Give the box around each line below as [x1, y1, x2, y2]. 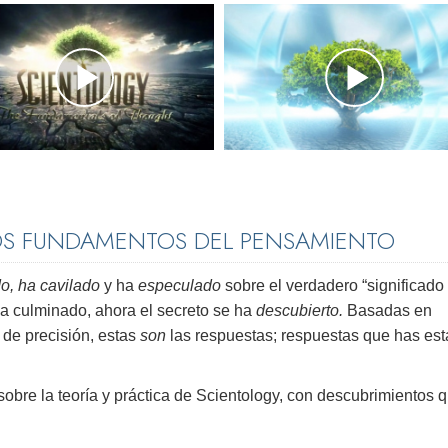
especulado [138, 277, 221, 295]
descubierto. [256, 302, 347, 320]
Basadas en [347, 302, 432, 320]
